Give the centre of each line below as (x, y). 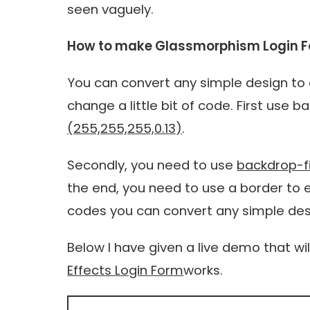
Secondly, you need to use (152, 165)
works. (203, 271)
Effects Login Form (126, 271)
